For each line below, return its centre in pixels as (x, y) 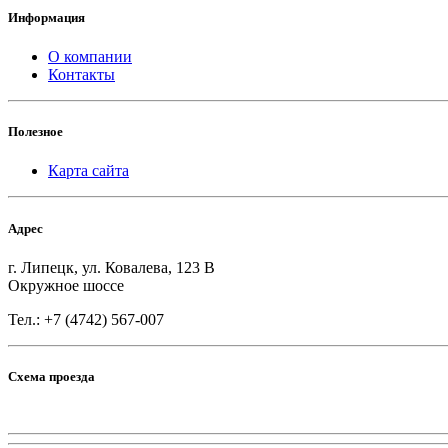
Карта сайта (88, 171)
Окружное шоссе (66, 285)
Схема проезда (51, 376)
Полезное (35, 132)
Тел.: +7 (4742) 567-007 (86, 319)
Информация (46, 17)
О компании (90, 57)
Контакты (81, 75)
